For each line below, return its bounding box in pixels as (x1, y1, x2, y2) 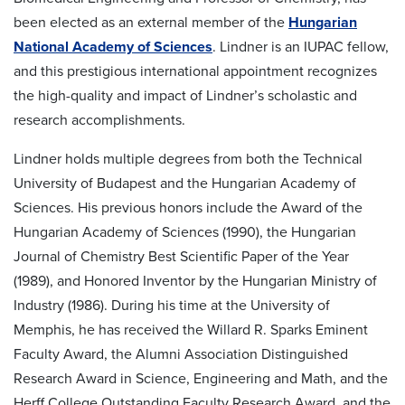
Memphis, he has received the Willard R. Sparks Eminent (14, 320, 368, 339)
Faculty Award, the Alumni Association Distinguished (14, 344, 348, 363)
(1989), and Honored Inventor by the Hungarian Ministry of (14, 271, 377, 290)
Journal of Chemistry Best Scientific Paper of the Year (14, 247, 349, 266)
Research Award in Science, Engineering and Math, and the (14, 369, 388, 388)
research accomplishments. (14, 110, 185, 129)
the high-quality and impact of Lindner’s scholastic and (14, 86, 357, 105)
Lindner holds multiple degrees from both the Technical (14, 149, 363, 168)
